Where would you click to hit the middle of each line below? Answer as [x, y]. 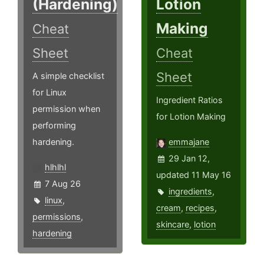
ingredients [191, 192]
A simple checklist [68, 76]
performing [54, 126]
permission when [66, 109]
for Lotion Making [191, 117]
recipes [200, 208]
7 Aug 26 [63, 184]
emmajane [189, 142]
